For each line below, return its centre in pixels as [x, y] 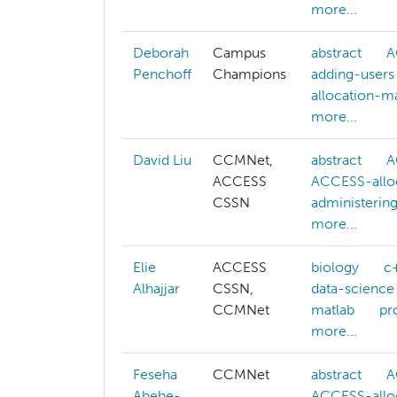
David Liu [162, 160]
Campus [239, 53]
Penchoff [162, 74]
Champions [249, 74]
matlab [333, 310]
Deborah [161, 53]
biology [335, 268]
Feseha [155, 375]
